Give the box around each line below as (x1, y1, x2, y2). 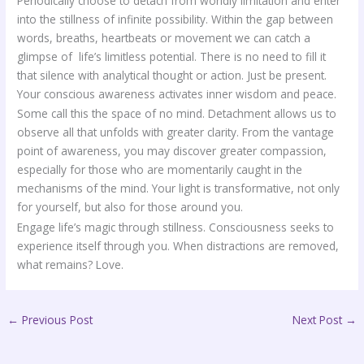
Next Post (292, 311, 345, 327)
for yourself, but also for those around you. (17, 199, 244, 215)
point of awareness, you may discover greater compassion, (17, 143, 327, 159)
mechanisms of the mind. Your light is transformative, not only (17, 180, 340, 197)
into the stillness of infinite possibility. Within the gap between (17, 11, 334, 27)
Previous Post (19, 311, 93, 327)
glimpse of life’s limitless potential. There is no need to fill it (17, 48, 327, 64)
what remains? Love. (17, 256, 124, 272)
